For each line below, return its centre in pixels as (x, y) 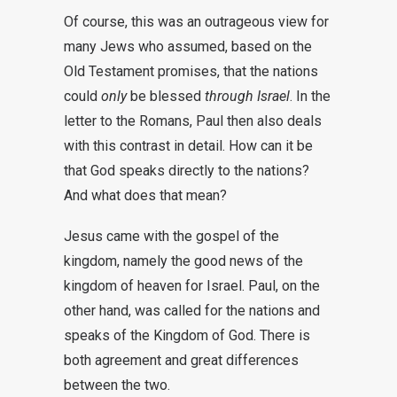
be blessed (166, 96)
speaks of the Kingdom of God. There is (187, 335)
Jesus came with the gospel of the (171, 236)
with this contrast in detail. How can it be (188, 146)
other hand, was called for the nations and (192, 311)
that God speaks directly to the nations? (187, 171)
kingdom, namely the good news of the (183, 261)
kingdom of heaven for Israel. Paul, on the (192, 286)
